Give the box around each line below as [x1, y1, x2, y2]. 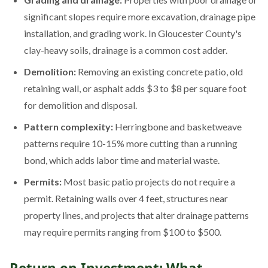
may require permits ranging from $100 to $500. [24, 226, 221, 237]
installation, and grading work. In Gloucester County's [24, 27, 242, 39]
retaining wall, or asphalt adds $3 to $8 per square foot [24, 82, 246, 94]
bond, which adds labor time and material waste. [24, 154, 220, 166]
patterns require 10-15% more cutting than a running [24, 137, 237, 149]
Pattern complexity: [24, 120, 113, 132]
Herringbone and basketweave [113, 120, 242, 132]
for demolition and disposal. [24, 99, 137, 111]
